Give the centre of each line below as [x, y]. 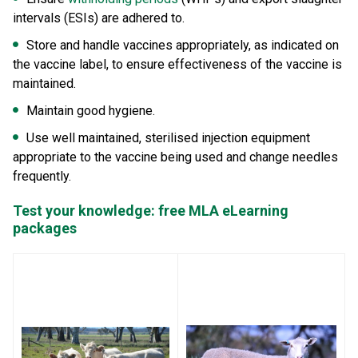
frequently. [42, 176]
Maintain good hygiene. [91, 111]
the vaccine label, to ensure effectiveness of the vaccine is [177, 64]
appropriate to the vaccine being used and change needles [175, 157]
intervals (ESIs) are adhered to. [99, 18]
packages [45, 228]
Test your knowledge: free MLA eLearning [151, 211]
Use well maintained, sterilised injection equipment [168, 138]
